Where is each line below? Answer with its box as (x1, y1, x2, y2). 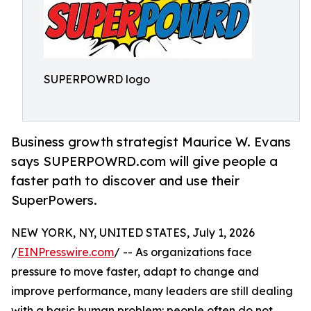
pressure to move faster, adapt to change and (11, 264, 259, 279)
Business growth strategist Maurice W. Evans (11, 134, 291, 150)
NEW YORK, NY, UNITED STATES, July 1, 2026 (11, 226, 255, 240)
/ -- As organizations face (114, 245, 252, 260)
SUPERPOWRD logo (44, 72, 150, 86)
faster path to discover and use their (11, 173, 239, 189)
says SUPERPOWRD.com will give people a (11, 153, 278, 169)
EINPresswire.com (17, 245, 114, 260)
